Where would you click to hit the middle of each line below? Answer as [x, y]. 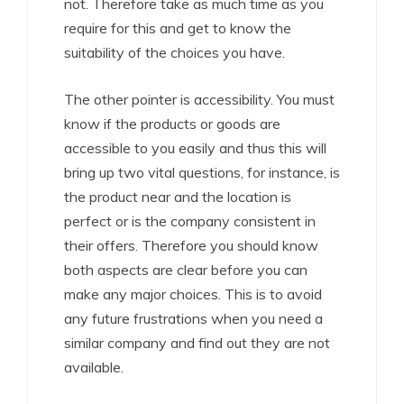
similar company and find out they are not [197, 343]
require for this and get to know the [178, 28]
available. [94, 367]
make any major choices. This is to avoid [193, 294]
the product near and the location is [178, 197]
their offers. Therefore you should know [191, 245]
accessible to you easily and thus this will [195, 148]
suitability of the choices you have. [174, 52]
